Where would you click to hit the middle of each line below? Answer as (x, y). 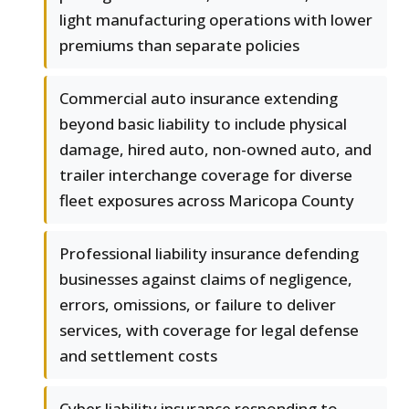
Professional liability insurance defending (209, 254)
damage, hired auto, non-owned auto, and (215, 150)
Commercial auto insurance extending (199, 99)
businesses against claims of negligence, (206, 279)
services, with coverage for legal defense (209, 330)
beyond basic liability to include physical (203, 124)
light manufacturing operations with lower (216, 20)
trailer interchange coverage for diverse (206, 175)
